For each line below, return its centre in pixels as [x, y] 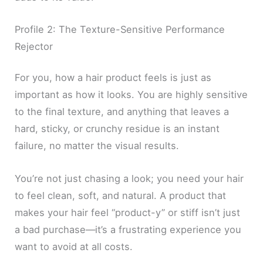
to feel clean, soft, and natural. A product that [121, 195]
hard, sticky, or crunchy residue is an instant [117, 129]
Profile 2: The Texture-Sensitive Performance [120, 29]
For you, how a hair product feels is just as [113, 78]
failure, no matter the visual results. [97, 146]
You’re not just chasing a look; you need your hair [129, 178]
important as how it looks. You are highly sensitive [131, 95]
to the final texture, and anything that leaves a [122, 112]
